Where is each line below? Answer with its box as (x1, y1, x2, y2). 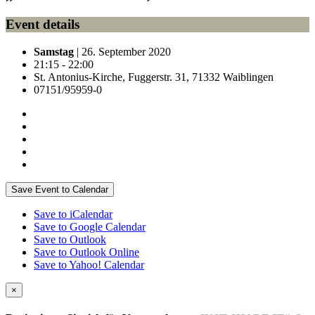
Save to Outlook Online (34, 245, 139, 258)
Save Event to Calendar (11, 184, 108, 195)
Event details (6, 17, 79, 32)
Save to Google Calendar (34, 220, 146, 233)
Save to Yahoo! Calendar (34, 258, 144, 271)
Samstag (34, 45, 74, 58)
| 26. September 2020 (74, 45, 171, 58)
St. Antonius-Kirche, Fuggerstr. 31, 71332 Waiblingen (34, 70, 274, 83)
